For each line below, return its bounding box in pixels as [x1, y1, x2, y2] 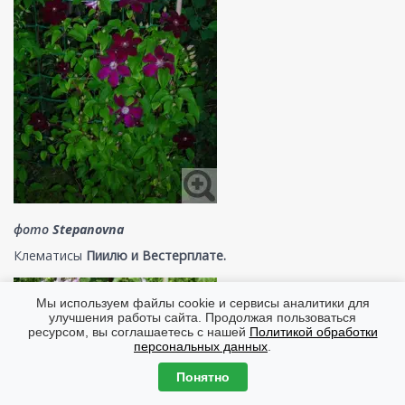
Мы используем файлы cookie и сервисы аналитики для [35, 296, 370, 310]
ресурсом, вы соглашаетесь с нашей [27, 325, 250, 339]
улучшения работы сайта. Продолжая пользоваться [49, 310, 356, 325]
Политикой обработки [249, 325, 378, 339]
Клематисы [14, 246, 82, 264]
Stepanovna [52, 220, 124, 238]
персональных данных [134, 339, 268, 353]
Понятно [175, 370, 230, 384]
